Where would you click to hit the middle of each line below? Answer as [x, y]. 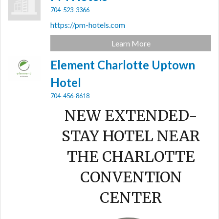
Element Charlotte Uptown [123, 65]
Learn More [131, 43]
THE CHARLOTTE [131, 156]
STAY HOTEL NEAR [131, 136]
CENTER [131, 197]
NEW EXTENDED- [131, 115]
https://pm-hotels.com [88, 25]
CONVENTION [131, 177]
